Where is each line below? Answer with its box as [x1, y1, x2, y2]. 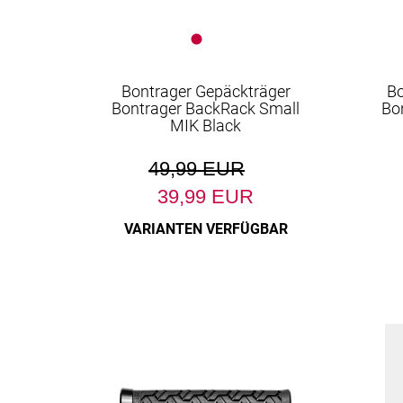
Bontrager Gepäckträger [121, 82, 291, 101]
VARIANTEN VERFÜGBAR [123, 220, 288, 237]
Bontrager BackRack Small [112, 99, 300, 118]
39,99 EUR [157, 185, 255, 208]
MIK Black [170, 116, 242, 135]
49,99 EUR [148, 157, 246, 180]
